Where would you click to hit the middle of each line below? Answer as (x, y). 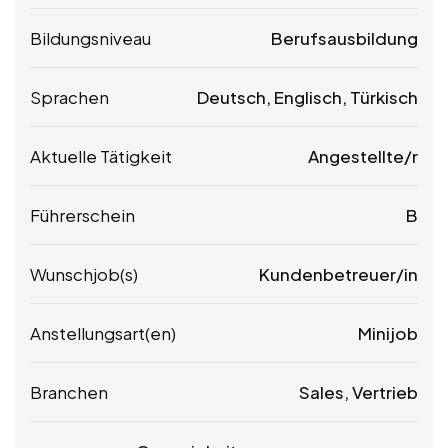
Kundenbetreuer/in (338, 274)
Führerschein (82, 215)
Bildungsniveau (90, 38)
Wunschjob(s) (84, 274)
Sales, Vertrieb (358, 392)
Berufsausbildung (344, 38)
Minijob (388, 333)
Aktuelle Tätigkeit (101, 156)
